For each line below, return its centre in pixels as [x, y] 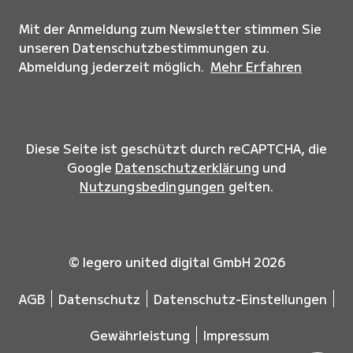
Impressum [236, 335]
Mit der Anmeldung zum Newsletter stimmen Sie [170, 28]
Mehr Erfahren [256, 66]
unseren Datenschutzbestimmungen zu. [144, 47]
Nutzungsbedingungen [152, 186]
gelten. [249, 186]
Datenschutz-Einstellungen [240, 299]
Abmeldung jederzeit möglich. [113, 66]
